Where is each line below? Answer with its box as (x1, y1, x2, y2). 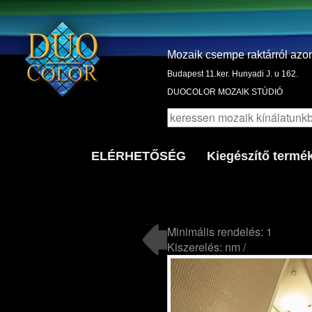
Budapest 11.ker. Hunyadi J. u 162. (166, 69, 298, 79)
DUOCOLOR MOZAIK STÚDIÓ (166, 87, 283, 97)
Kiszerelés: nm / (166, 238, 246, 255)
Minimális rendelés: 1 (166, 223, 272, 240)
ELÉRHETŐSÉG (91, 148, 186, 163)
